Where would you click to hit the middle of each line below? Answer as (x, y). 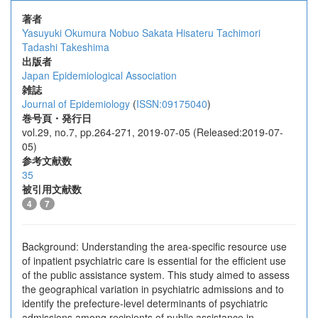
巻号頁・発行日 (57, 118)
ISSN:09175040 (172, 104)
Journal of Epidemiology (76, 104)
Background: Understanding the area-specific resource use (154, 246)
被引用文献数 (52, 189)
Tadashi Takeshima (66, 47)
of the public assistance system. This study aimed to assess (156, 275)
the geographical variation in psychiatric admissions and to (153, 289)
